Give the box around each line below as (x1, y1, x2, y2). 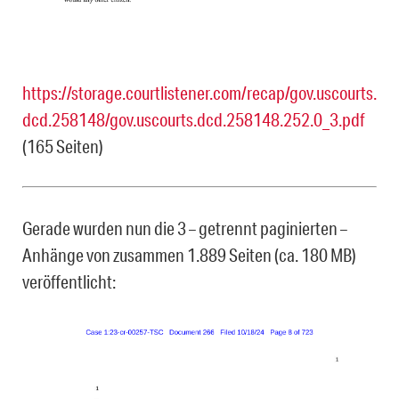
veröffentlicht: (22, 271, 116, 293)
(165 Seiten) (22, 135, 103, 158)
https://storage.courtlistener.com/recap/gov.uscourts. (22, 82, 377, 104)
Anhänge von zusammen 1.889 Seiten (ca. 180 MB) (22, 244, 356, 266)
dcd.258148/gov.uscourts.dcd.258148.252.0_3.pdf (22, 109, 364, 131)
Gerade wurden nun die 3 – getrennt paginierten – (22, 217, 347, 240)
